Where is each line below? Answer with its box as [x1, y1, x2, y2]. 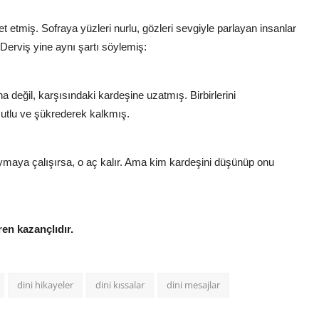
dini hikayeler [17, 278, 73, 292]
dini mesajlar [167, 278, 220, 292]
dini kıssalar [95, 278, 145, 292]
